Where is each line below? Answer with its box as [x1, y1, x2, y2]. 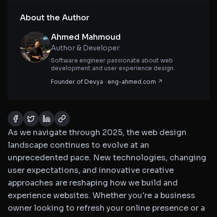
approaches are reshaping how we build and [8, 178, 178, 188]
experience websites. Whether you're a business [8, 190, 195, 201]
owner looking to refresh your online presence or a [8, 203, 205, 213]
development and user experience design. [51, 64, 175, 72]
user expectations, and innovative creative [8, 165, 174, 175]
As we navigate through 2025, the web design [8, 127, 186, 138]
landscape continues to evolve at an [8, 140, 149, 150]
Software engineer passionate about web [51, 57, 173, 64]
